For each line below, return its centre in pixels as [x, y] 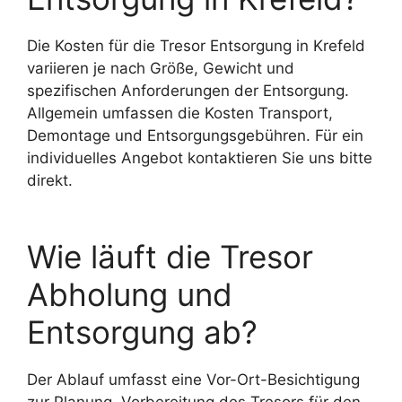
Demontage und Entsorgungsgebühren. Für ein [195, 136]
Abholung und [130, 294]
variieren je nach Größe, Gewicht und [161, 69]
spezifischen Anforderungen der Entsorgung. [188, 91]
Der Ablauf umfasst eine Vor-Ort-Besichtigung [193, 379]
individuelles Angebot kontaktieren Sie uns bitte [200, 158]
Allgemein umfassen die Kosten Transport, [180, 114]
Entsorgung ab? [142, 332]
